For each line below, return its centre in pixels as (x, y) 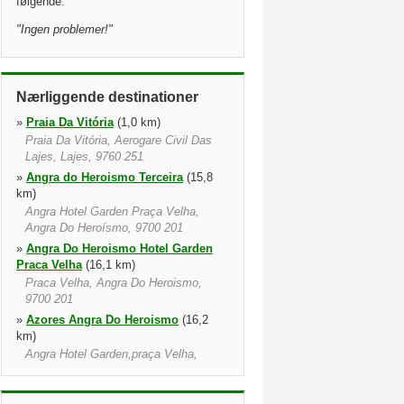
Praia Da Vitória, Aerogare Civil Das (119, 140)
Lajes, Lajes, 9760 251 (84, 156)
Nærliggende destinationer (107, 97)
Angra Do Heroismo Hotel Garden (119, 248)
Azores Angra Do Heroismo (102, 320)
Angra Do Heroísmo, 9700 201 (104, 228)
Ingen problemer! (64, 29)
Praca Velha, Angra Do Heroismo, (114, 283)
